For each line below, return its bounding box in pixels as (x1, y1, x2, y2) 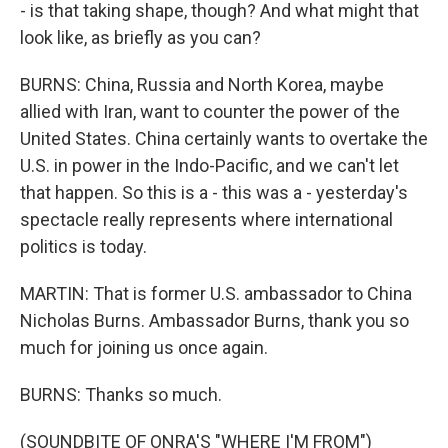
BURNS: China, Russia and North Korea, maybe (20, 74, 384, 95)
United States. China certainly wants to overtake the (20, 128, 428, 149)
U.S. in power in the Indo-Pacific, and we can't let (20, 155, 399, 176)
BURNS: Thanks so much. (20, 384, 222, 405)
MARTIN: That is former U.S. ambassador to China (20, 283, 412, 304)
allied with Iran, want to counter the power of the (20, 101, 400, 122)
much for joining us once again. (20, 337, 268, 358)
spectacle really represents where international (20, 209, 393, 230)
